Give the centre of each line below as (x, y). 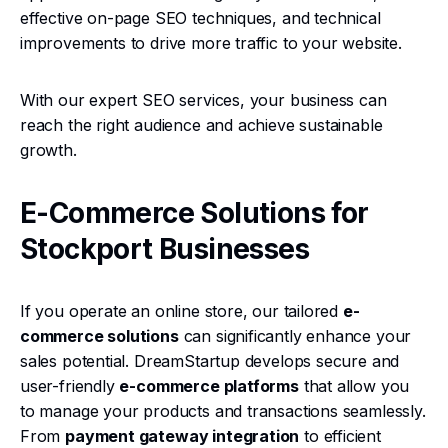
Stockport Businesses (164, 249)
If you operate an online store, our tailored (181, 311)
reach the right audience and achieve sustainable (201, 125)
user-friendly (70, 386)
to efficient (340, 436)
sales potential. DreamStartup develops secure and (210, 361)
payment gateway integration (182, 436)
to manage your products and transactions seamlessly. (223, 411)
